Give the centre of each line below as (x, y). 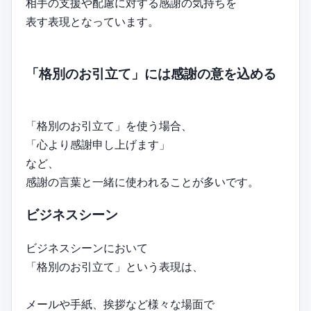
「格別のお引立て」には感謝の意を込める (151, 74)
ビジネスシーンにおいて (87, 247)
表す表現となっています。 (92, 22)
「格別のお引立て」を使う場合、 (109, 125)
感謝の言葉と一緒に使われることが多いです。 (142, 182)
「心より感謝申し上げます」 (98, 144)
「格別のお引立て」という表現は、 (115, 266)
